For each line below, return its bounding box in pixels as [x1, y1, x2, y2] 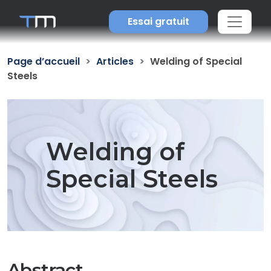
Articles [96, 54, 134, 68]
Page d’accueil [7, 54, 80, 68]
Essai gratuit [127, 15, 189, 28]
